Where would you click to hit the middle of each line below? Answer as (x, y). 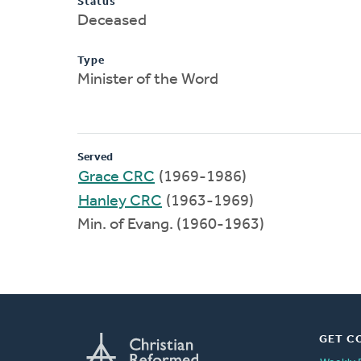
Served (95, 157)
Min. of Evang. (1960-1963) (171, 224)
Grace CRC (116, 177)
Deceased (112, 21)
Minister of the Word (148, 79)
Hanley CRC (120, 201)
